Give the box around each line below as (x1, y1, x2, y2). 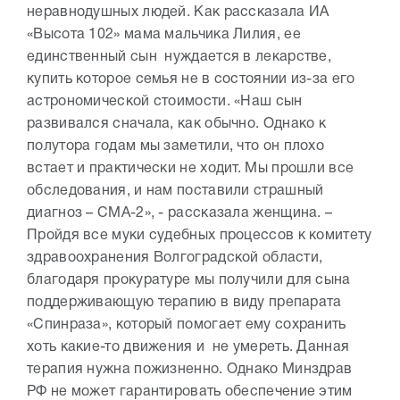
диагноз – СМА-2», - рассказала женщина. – (27, 207, 333, 221)
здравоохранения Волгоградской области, (27, 252, 323, 265)
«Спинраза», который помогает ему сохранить (27, 319, 346, 332)
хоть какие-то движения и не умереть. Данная (27, 341, 350, 354)
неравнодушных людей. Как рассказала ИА (27, 6, 329, 20)
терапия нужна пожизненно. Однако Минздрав (27, 363, 353, 377)
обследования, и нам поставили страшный (27, 185, 324, 198)
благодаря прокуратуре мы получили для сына (27, 274, 351, 287)
